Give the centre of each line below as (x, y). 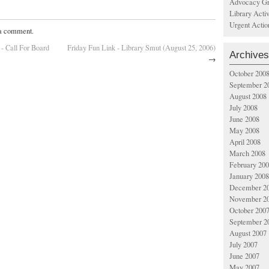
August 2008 (248, 96)
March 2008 (247, 153)
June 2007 (244, 256)
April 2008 (245, 142)
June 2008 (244, 119)
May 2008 (244, 131)
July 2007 (243, 245)
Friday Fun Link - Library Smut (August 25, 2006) (141, 47)
